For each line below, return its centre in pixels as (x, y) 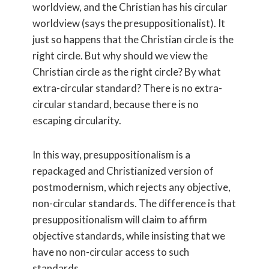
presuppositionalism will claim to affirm (120, 219)
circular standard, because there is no (116, 104)
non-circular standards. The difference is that (134, 203)
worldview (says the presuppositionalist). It (129, 23)
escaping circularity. (77, 120)
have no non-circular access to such (111, 252)
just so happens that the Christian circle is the (133, 39)
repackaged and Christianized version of (123, 171)
